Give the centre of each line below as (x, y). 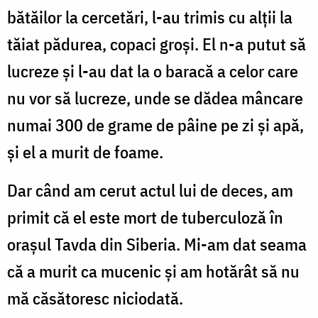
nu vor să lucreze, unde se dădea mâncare (155, 98)
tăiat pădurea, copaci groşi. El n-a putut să (157, 44)
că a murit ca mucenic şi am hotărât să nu (153, 271)
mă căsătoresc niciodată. (95, 298)
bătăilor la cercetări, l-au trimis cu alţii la (150, 17)
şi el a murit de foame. (85, 152)
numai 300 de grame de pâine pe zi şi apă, (155, 125)
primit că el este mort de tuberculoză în (145, 217)
